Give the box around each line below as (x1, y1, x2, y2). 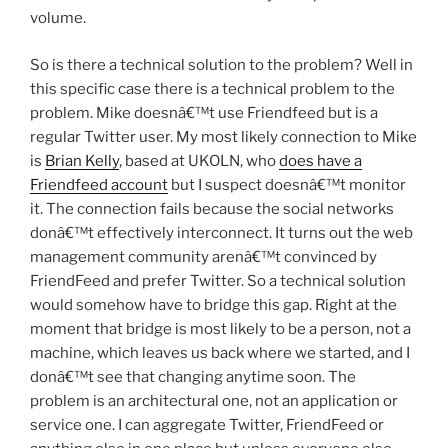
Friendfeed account (30, 175, 168, 194)
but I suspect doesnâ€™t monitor (168, 175, 406, 194)
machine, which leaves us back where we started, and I (30, 343, 410, 362)
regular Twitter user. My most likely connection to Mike (30, 127, 417, 146)
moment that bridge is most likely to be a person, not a (30, 319, 411, 338)
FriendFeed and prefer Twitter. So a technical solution (30, 271, 406, 290)
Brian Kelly (45, 151, 119, 170)
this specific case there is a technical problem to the (30, 79, 395, 98)
